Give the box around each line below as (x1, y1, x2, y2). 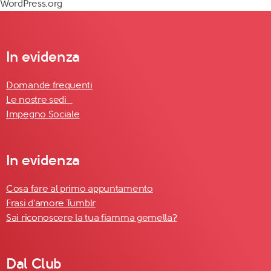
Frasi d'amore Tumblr (6, 197, 96, 209)
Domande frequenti (6, 79, 93, 91)
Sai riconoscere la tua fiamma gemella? (6, 212, 177, 224)
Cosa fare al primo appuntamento (6, 183, 153, 195)
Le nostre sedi (6, 94, 73, 106)
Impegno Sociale (6, 108, 80, 120)
